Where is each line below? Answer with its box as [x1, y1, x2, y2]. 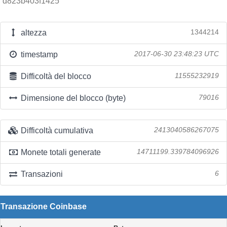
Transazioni [18, 170, 63, 178]
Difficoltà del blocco [18, 72, 91, 81]
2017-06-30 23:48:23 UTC [134, 50, 219, 58]
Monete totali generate [18, 148, 101, 157]
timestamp [18, 50, 58, 59]
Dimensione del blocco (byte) [18, 94, 126, 102]
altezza [18, 28, 47, 37]
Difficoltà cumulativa [18, 126, 93, 135]
